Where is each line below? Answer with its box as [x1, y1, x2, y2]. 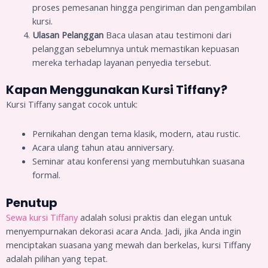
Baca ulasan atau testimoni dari [103, 28, 232, 41]
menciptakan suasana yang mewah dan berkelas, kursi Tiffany [6, 238, 251, 251]
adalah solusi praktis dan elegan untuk [78, 211, 232, 223]
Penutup [6, 194, 57, 211]
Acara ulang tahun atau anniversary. [32, 141, 174, 153]
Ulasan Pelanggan [32, 28, 103, 41]
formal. [32, 168, 60, 181]
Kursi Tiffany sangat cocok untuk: [6, 98, 138, 111]
